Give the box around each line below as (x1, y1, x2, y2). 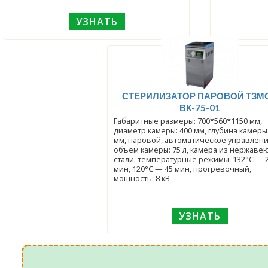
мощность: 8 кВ (113, 173, 170, 184)
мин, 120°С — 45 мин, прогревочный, (113, 163, 251, 174)
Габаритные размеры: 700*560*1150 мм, (113, 115, 197, 126)
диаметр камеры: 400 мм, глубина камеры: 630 (113, 125, 179, 136)
